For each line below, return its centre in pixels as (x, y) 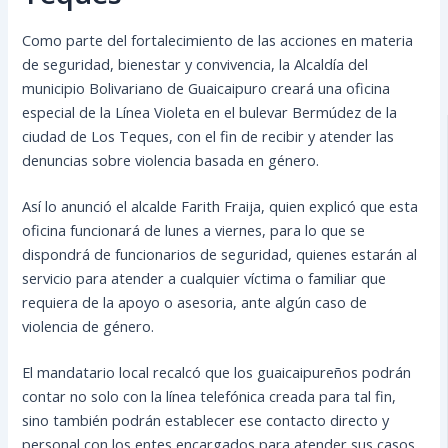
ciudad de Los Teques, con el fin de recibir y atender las (208, 135)
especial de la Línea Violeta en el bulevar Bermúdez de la (210, 111)
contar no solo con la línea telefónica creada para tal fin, (209, 395)
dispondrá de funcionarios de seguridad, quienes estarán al (220, 253)
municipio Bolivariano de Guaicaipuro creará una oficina (206, 87)
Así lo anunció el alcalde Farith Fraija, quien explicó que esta (220, 205)
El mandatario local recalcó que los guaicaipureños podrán (217, 371)
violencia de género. (88, 325)
